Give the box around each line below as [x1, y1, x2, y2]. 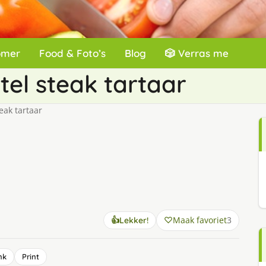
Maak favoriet [172, 214, 227, 226]
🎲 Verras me [165, 47, 229, 59]
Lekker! [119, 215, 148, 226]
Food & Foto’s [39, 47, 106, 59]
